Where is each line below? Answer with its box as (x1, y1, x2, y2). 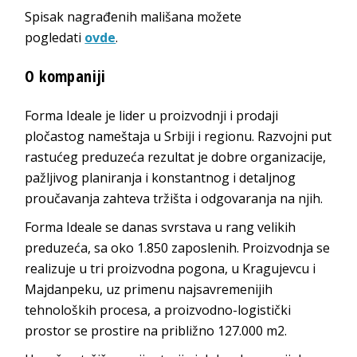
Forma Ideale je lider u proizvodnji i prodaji (25, 106, 279, 124)
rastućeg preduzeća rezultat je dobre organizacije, (25, 147, 327, 166)
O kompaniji (25, 65, 106, 87)
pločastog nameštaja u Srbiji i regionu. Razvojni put (25, 127, 332, 145)
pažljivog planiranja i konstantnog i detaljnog (25, 168, 296, 186)
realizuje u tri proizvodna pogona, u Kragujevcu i (25, 259, 316, 277)
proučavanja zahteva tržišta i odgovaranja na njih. (25, 189, 324, 207)
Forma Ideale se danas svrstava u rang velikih (25, 218, 296, 236)
